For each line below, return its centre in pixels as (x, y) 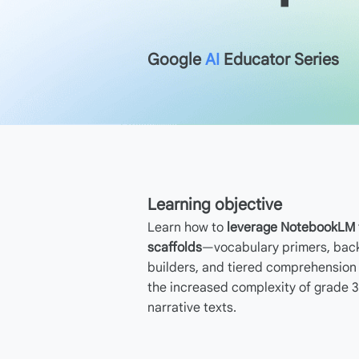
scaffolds (175, 248)
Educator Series (279, 60)
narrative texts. (192, 308)
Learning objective (215, 205)
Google (176, 60)
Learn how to (187, 228)
